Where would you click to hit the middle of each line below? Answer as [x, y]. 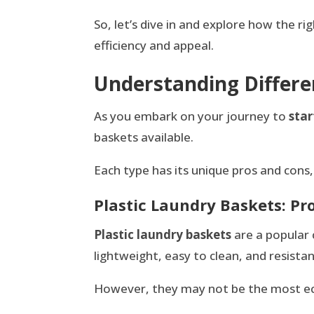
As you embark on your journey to [192, 116]
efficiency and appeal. [154, 46]
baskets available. [144, 137]
